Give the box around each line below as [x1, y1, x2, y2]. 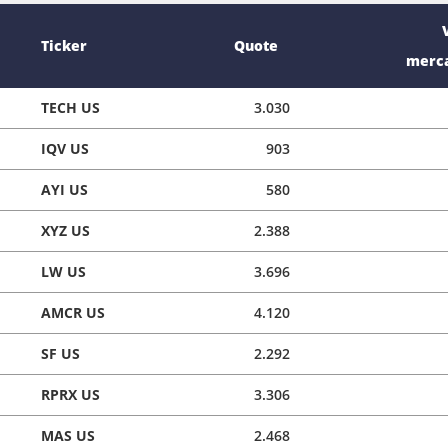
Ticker [41, 35, 87, 55]
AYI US [41, 179, 88, 199]
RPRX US [41, 384, 100, 404]
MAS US [41, 425, 95, 445]
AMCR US [41, 302, 105, 322]
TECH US [41, 97, 100, 117]
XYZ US [41, 220, 90, 240]
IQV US [41, 138, 89, 158]
